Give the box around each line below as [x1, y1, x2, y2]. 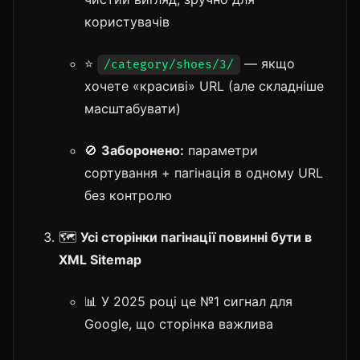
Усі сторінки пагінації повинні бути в [80, 228, 312, 245]
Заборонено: [101, 141, 184, 158]
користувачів [84, 13, 170, 30]
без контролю [84, 186, 172, 203]
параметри [184, 141, 258, 158]
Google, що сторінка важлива [84, 315, 273, 332]
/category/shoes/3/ [104, 57, 234, 72]
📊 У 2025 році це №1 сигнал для [84, 292, 292, 309]
